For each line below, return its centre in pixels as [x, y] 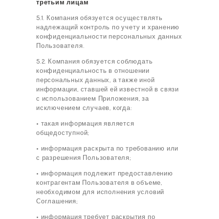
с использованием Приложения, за [93, 99]
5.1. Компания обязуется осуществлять [99, 18]
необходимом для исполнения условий [100, 192]
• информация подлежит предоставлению [105, 173]
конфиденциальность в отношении [93, 71]
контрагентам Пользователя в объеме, [99, 183]
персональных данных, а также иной [96, 80]
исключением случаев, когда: [84, 108]
